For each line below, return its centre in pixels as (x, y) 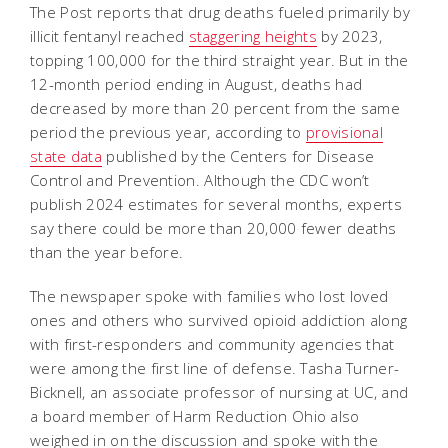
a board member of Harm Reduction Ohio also (195, 415)
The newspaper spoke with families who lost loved (209, 295)
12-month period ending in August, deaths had (196, 83)
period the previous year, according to (168, 131)
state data (66, 155)
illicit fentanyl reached (109, 35)
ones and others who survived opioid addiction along (219, 319)
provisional (344, 131)
